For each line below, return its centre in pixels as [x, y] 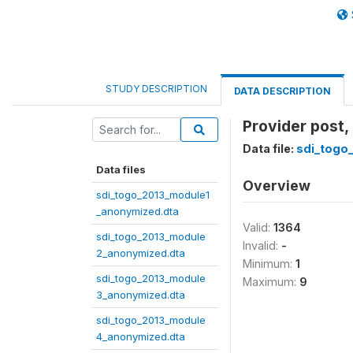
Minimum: [269, 264]
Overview [277, 186]
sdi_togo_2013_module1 [153, 195]
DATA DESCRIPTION [282, 91]
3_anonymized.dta [141, 295]
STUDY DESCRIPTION [156, 89]
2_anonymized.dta [141, 253]
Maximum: [271, 282]
